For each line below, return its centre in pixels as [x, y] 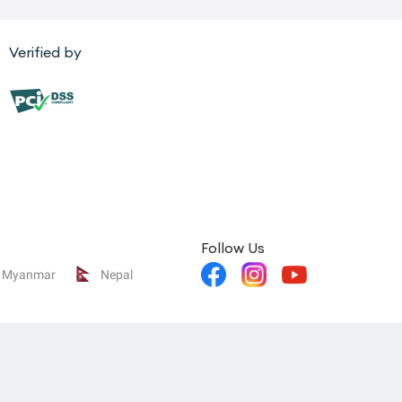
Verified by [46, 53]
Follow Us [233, 249]
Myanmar [29, 275]
